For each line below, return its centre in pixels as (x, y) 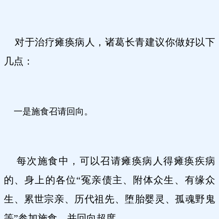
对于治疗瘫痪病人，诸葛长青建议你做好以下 (109, 42)
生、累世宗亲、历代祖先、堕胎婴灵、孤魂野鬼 (109, 199)
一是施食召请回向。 (52, 111)
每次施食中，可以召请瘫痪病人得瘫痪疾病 (109, 161)
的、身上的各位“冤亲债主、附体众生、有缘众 (109, 180)
